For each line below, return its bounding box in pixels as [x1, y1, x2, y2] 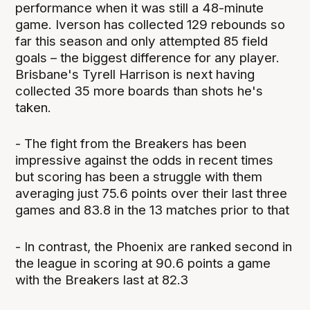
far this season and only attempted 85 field [15, 33, 268, 50]
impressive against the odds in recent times [15, 152, 274, 169]
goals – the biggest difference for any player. [15, 50, 280, 66]
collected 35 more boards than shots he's [15, 83, 264, 100]
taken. [15, 100, 52, 116]
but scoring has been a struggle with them [15, 169, 263, 185]
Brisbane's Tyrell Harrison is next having [15, 66, 255, 83]
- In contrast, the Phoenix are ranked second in [15, 238, 293, 255]
